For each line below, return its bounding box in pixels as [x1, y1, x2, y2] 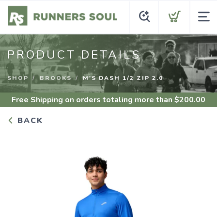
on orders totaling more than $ [63, 94, 179, 105]
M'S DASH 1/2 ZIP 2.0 [83, 74, 163, 82]
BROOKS [40, 74, 72, 82]
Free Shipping [12, 94, 63, 105]
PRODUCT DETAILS [7, 47, 141, 62]
